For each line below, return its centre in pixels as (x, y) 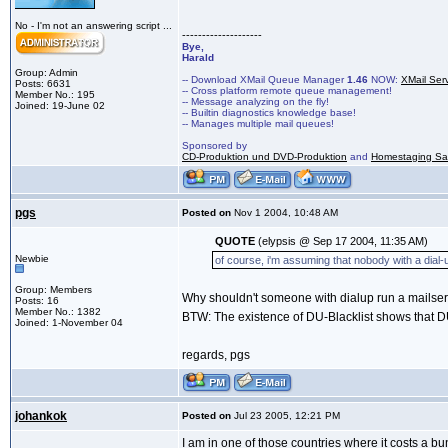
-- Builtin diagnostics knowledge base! (269, 113)
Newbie (32, 259)
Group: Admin (46, 73)
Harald (198, 58)
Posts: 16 (37, 301)
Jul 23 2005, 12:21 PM (285, 416)
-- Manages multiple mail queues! (258, 124)
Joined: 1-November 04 (69, 323)
